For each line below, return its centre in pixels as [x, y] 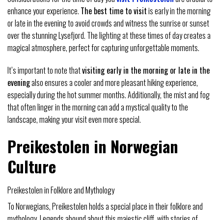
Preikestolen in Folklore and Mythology [61, 190]
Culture [32, 166]
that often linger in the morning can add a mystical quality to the [98, 107]
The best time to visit [114, 11]
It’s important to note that [45, 70]
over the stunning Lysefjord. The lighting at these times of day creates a [109, 36]
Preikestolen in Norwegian [93, 146]
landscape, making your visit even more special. [74, 119]
